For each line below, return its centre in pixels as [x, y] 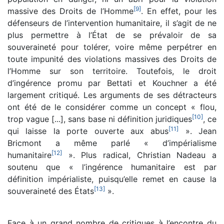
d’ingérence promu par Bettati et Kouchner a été [112, 83]
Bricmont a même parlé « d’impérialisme [112, 143]
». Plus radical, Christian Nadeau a [139, 155]
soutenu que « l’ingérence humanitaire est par [112, 167]
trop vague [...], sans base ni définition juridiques [100, 119]
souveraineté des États [51, 191]
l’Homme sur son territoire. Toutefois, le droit [112, 71]
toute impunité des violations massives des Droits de [112, 59]
